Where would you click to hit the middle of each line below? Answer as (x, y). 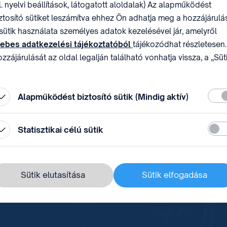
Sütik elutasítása (53, 175)
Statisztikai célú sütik (61, 129)
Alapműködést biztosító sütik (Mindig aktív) (103, 97)
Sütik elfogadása (174, 175)
